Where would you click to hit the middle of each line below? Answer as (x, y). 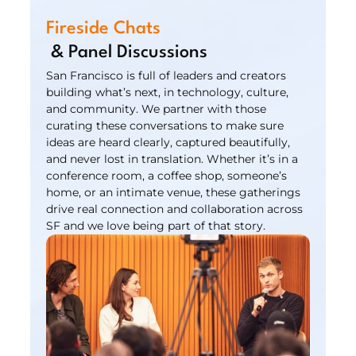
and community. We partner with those (157, 109)
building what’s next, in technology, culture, (168, 92)
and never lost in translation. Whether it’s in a (172, 159)
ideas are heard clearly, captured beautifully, (168, 142)
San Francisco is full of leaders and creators (166, 75)
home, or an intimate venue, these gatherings (174, 192)
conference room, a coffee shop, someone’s (167, 176)
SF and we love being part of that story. (156, 226)
